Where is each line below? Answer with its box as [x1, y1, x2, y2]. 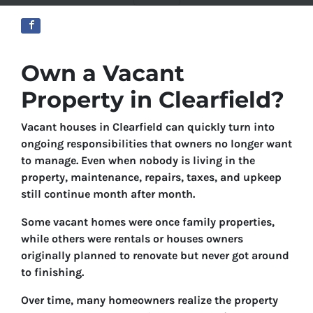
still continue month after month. [21, 187, 195, 201]
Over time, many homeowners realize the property [21, 293, 278, 307]
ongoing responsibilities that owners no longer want [21, 137, 292, 150]
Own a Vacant [21, 59, 184, 87]
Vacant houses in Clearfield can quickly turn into [21, 120, 275, 133]
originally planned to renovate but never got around [21, 249, 289, 262]
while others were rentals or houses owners [21, 232, 243, 245]
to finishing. [21, 265, 84, 279]
